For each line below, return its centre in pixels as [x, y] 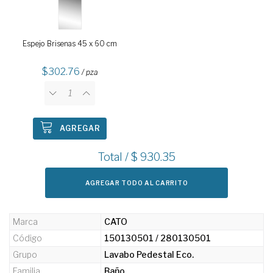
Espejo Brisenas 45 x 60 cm [70, 43]
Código [27, 238]
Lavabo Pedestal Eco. [149, 254]
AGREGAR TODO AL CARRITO [136, 183]
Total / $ [119, 157]
